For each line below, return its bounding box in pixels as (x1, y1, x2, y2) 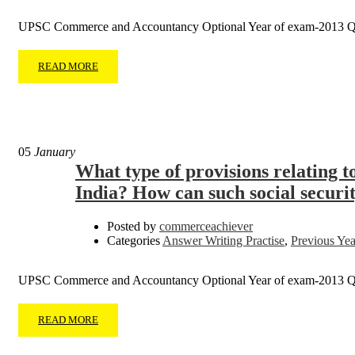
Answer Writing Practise (162, 234, 284, 248)
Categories (107, 234, 160, 248)
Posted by (107, 219, 156, 234)
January (31, 145, 75, 159)
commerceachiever (159, 219, 253, 234)
